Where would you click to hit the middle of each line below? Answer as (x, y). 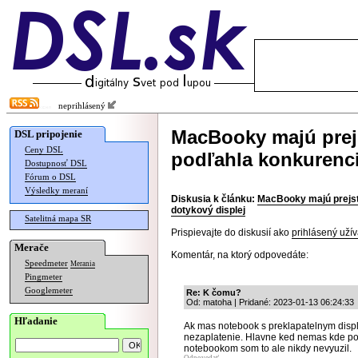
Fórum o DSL (50, 177)
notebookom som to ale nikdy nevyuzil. (268, 348)
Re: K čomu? (214, 292)
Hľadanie (36, 321)
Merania (83, 264)
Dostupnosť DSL (56, 163)
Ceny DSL (44, 150)
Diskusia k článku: (213, 199)
